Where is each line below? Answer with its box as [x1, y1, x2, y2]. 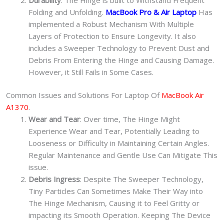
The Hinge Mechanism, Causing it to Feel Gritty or [28, 198, 199, 208]
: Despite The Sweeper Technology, [80, 174, 203, 184]
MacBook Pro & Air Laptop [105, 6, 198, 17]
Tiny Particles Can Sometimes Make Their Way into [28, 186, 203, 196]
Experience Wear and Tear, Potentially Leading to [28, 126, 199, 136]
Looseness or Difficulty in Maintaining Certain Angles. [28, 138, 209, 148]
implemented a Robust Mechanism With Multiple [28, 18, 194, 29]
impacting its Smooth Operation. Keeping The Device [28, 210, 210, 220]
